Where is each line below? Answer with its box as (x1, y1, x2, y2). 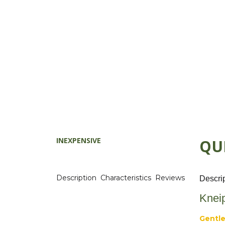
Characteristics (100, 173, 153, 183)
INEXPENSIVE (56, 136, 101, 146)
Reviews (155, 173, 187, 183)
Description (56, 173, 98, 183)
